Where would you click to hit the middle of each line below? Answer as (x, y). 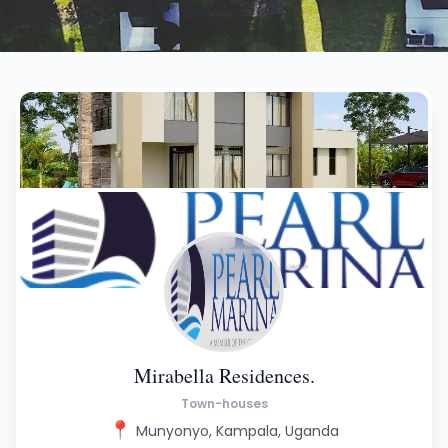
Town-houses (224, 403)
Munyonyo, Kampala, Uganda (237, 431)
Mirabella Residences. (224, 375)
